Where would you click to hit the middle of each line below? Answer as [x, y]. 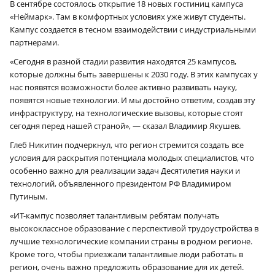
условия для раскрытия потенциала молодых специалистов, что [132, 157]
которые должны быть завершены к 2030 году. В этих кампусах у [134, 74]
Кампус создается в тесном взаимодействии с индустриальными [133, 29]
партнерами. [34, 42]
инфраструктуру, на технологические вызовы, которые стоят [126, 113]
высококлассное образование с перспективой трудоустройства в [134, 228]
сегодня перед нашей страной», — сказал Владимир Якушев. [125, 126]
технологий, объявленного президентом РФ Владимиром [121, 183]
